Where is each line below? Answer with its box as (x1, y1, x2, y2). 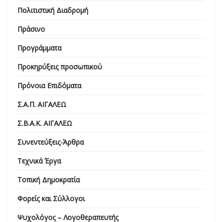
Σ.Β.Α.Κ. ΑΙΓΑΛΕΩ (17, 118, 72, 128)
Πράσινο (17, 24, 45, 34)
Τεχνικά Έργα (17, 156, 61, 166)
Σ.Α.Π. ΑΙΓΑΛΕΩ (17, 100, 66, 110)
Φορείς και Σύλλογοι (17, 194, 85, 204)
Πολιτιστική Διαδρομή (17, 5, 88, 15)
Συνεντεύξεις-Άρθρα (17, 137, 84, 147)
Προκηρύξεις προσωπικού (17, 62, 102, 72)
